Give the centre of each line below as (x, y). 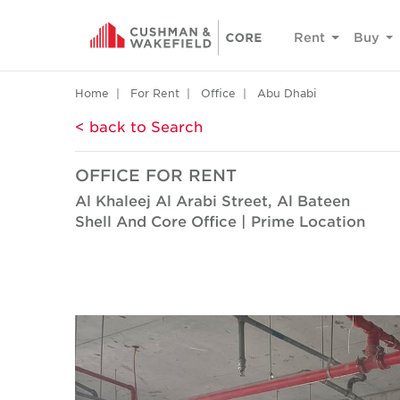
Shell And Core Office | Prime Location (220, 221)
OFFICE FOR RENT (156, 175)
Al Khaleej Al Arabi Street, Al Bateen (212, 200)
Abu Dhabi (287, 93)
